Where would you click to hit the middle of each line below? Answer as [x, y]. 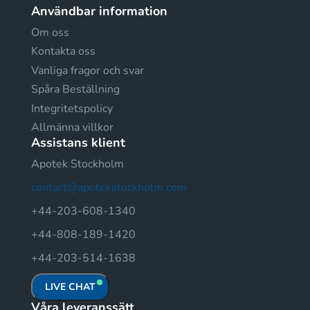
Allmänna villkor [72, 127]
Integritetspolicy [72, 108]
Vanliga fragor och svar [88, 70]
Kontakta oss [63, 51]
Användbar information [99, 11]
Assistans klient [78, 143]
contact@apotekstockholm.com [109, 188]
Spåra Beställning [75, 89]
